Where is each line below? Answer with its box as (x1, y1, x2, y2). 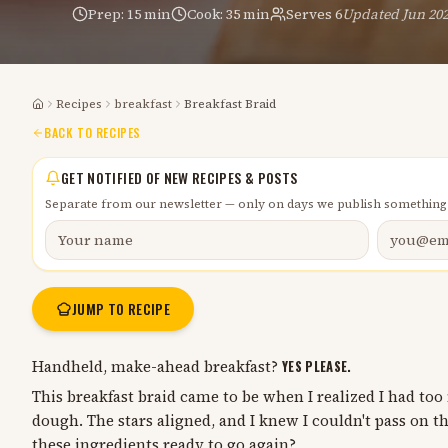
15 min (127, 4, 171, 24)
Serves (286, 4, 335, 24)
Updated (342, 4, 402, 24)
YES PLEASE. (282, 357, 352, 376)
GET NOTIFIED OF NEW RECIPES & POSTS (61, 167, 298, 188)
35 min (226, 4, 270, 24)
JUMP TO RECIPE (72, 298, 170, 319)
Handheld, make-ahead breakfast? (32, 357, 282, 377)
